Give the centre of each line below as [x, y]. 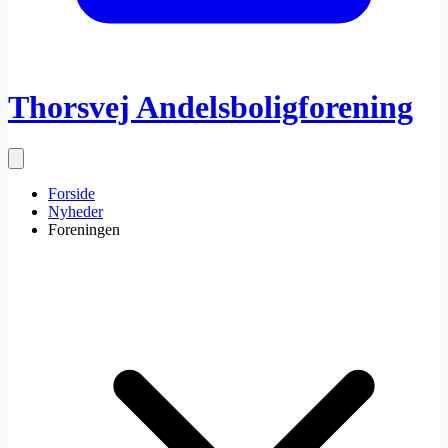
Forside [71, 193]
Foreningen [84, 229]
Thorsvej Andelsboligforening [210, 107]
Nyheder [75, 211]
